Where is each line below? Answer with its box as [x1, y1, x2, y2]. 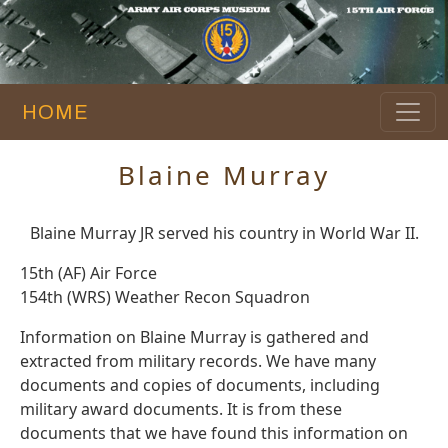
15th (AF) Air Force [20, 262, 157, 285]
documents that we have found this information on [20, 422, 408, 445]
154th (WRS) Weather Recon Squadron [20, 286, 310, 309]
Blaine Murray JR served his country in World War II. [29, 222, 419, 245]
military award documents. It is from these [20, 398, 342, 421]
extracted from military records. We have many [20, 350, 376, 373]
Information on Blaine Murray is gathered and [20, 326, 369, 349]
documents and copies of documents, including [20, 374, 380, 397]
